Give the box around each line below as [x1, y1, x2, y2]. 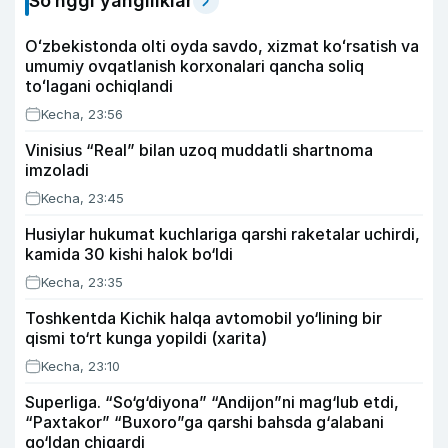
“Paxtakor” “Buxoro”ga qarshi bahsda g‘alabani [25, 412, 384, 432]
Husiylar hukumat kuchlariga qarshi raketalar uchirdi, [25, 224, 420, 244]
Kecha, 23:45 [41, 190, 124, 206]
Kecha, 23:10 [41, 358, 120, 374]
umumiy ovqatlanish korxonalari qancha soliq [25, 56, 364, 76]
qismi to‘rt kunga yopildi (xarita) [25, 328, 267, 348]
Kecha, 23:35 [41, 274, 123, 290]
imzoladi [25, 160, 89, 180]
